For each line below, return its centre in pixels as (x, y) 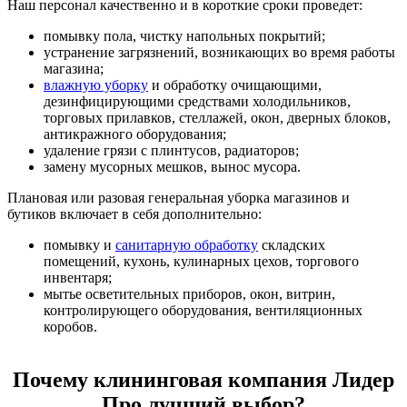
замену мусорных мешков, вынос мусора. (172, 167)
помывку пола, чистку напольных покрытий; (184, 36)
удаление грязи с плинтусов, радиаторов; (171, 151)
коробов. (70, 327)
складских (292, 245)
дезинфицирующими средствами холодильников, (197, 102)
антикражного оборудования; (135, 134)
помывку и (79, 245)
